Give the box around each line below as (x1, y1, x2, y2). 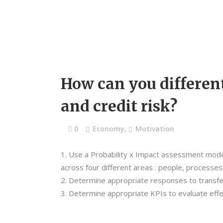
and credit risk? (61, 97, 177, 115)
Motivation (135, 124, 174, 133)
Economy (93, 124, 124, 133)
